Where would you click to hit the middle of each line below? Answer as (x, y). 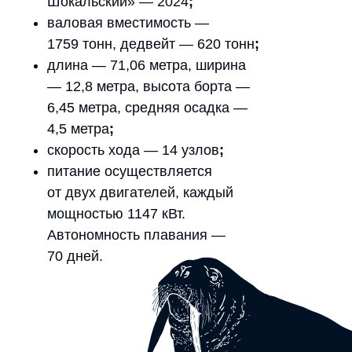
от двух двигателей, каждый (140, 192)
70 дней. (75, 256)
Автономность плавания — (136, 235)
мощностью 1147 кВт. (116, 214)
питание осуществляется (130, 171)
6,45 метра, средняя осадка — (147, 108)
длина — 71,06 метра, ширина (147, 65)
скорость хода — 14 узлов (133, 150)
